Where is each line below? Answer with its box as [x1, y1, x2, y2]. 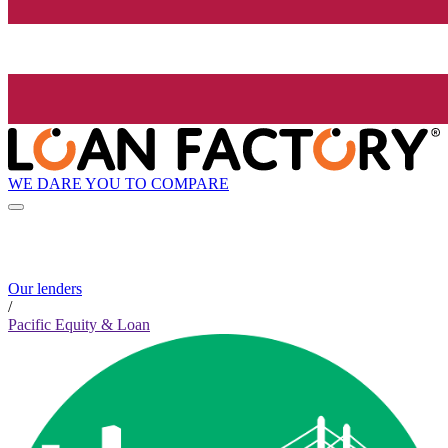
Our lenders [8, 280, 82, 298]
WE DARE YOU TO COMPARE [8, 174, 229, 192]
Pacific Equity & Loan [8, 316, 150, 334]
